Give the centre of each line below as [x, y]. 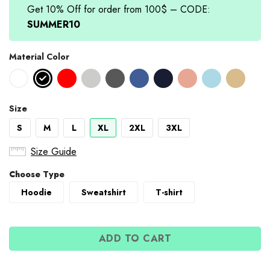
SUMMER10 [54, 24]
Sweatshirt [104, 193]
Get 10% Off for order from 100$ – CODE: [119, 9]
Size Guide [54, 151]
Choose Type [37, 174]
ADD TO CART [135, 238]
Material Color [39, 56]
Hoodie [36, 193]
